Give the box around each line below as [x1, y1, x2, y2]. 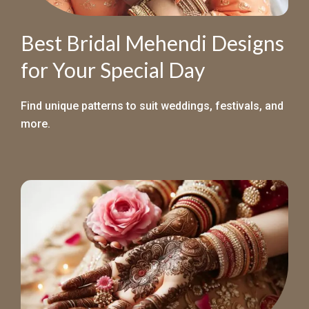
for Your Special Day [21, 57, 205, 82]
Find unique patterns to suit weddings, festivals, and [21, 99, 283, 112]
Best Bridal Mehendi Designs [21, 30, 284, 55]
